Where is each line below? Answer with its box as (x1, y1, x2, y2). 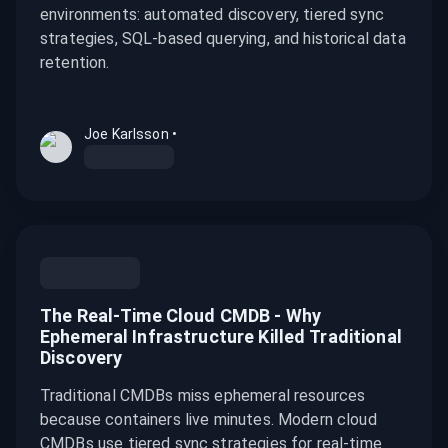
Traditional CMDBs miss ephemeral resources (40, 386, 366, 405)
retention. (40, 53, 110, 72)
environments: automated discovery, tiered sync (40, 5, 384, 24)
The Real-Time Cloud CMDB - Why (40, 305, 322, 326)
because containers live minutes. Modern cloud (40, 410, 377, 429)
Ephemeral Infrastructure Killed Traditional (40, 326, 402, 347)
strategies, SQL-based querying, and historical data (40, 29, 406, 48)
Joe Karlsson (84, 126, 169, 142)
